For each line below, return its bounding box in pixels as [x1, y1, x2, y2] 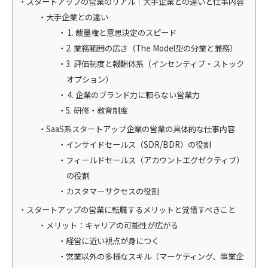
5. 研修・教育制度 [66, 104, 129, 116]
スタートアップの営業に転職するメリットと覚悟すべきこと [26, 203, 236, 215]
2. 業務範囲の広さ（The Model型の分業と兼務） [66, 42, 238, 54]
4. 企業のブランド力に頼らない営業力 [66, 89, 200, 100]
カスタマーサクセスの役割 [66, 185, 160, 197]
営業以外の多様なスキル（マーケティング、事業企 [66, 250, 244, 262]
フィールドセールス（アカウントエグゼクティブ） [66, 154, 245, 166]
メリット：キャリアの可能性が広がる [46, 219, 179, 231]
